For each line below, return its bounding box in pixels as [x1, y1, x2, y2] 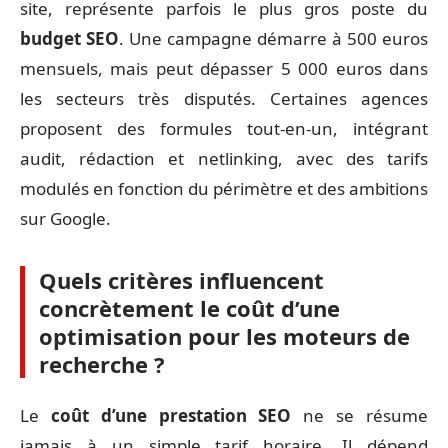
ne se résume [291, 403, 429, 427]
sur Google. [20, 207, 111, 230]
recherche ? [39, 349, 165, 379]
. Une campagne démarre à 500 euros [119, 27, 428, 50]
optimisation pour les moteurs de [39, 321, 410, 351]
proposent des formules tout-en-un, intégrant [20, 117, 428, 140]
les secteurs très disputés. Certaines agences [20, 87, 428, 110]
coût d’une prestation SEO [50, 403, 292, 427]
